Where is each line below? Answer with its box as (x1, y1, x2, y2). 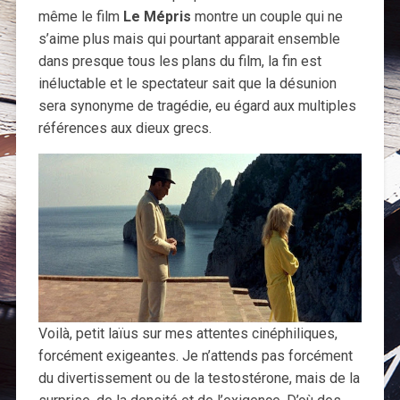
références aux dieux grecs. (37, 120, 212, 137)
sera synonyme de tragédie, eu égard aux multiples (37, 97, 356, 115)
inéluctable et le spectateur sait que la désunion (37, 75, 337, 93)
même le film (37, 8, 123, 26)
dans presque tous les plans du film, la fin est (37, 53, 321, 71)
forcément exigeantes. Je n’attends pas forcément (37, 347, 353, 365)
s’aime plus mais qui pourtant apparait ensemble (37, 30, 340, 48)
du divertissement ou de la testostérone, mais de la (37, 370, 360, 387)
